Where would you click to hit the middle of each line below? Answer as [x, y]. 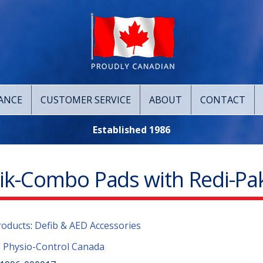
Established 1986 [131, 130]
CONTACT [223, 100]
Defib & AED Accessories [87, 225]
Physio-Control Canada [53, 247]
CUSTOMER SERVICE [86, 100]
